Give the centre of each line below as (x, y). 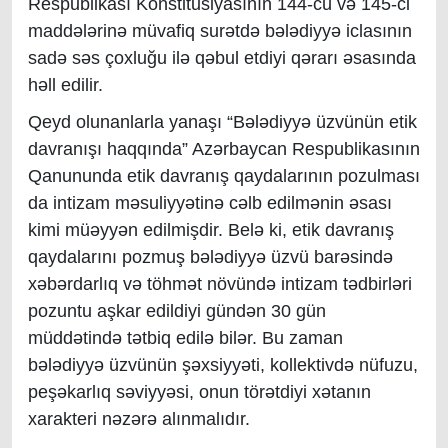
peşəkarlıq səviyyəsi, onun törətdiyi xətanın (199, 392)
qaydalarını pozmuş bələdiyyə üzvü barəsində (210, 257)
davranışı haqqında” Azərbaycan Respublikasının (224, 149)
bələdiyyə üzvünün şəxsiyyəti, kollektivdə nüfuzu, (223, 365)
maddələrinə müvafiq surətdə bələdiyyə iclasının (220, 31)
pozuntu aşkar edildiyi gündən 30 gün (177, 311)
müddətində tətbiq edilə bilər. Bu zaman (185, 338)
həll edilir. (68, 85)
